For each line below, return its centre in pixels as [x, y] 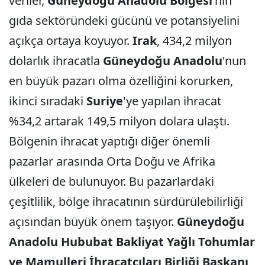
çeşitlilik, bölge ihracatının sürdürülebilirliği [126, 201]
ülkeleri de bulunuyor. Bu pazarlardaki [112, 181]
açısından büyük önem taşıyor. [93, 221]
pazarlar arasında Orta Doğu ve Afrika [112, 161]
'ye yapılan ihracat [172, 101]
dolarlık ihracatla [56, 60]
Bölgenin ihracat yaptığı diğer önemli [109, 141]
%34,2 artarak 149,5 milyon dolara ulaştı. [119, 121]
